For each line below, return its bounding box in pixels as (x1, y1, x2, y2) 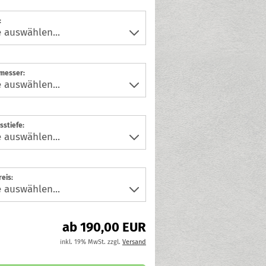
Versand (122, 238, 146, 246)
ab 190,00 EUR (62, 219, 146, 235)
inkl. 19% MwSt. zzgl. (59, 238, 122, 246)
